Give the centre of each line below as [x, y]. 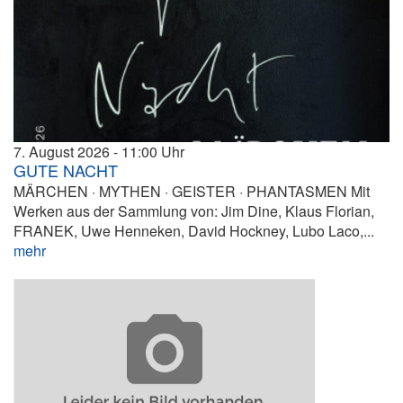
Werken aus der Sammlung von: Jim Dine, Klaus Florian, [194, 211]
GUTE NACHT [66, 170]
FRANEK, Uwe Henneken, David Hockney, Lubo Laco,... [194, 231]
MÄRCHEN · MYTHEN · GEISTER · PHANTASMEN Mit [192, 192]
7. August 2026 [62, 152]
